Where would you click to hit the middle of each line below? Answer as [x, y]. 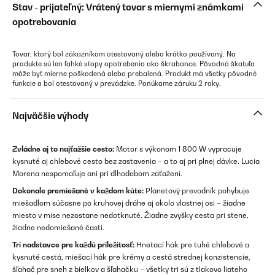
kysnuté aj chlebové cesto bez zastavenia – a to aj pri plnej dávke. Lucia [136, 161]
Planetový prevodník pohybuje [196, 191]
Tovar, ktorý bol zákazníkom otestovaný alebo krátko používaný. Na [124, 54]
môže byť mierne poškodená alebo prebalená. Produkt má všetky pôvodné [134, 74]
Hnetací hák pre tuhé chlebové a [192, 245]
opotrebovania [44, 22]
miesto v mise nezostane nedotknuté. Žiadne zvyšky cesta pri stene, [130, 215]
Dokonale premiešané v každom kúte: [78, 191]
